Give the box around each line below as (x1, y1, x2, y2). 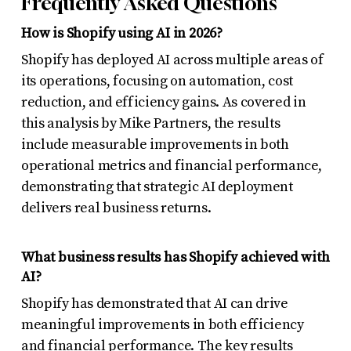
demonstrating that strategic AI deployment (20, 177, 293, 196)
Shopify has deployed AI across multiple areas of (20, 50, 324, 69)
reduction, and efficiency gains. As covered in (20, 92, 306, 111)
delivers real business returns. (20, 198, 212, 217)
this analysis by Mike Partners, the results (20, 114, 280, 132)
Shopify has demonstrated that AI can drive (20, 294, 288, 313)
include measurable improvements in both (20, 135, 289, 154)
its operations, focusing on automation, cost (20, 71, 293, 90)
